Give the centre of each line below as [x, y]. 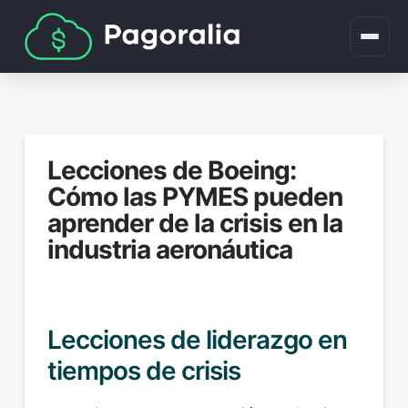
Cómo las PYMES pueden [195, 197]
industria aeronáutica [170, 250]
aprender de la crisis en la [195, 223]
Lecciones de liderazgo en [197, 340]
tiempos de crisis [144, 371]
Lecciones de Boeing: [172, 170]
